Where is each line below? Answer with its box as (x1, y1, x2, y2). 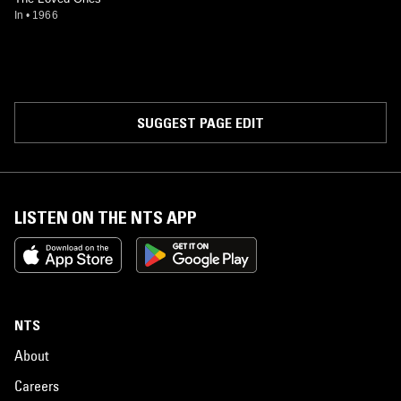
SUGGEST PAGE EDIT (137, 114, 264, 132)
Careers (14, 377, 59, 395)
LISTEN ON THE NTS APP (14, 207, 197, 228)
